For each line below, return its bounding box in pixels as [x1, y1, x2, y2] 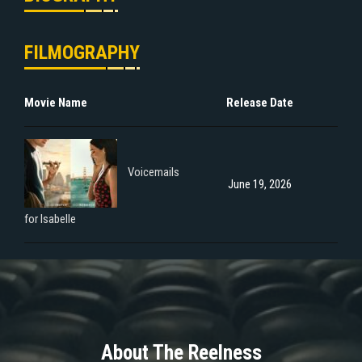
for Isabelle [24, 211, 76, 226]
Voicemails [128, 165, 179, 180]
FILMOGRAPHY [24, 40, 140, 64]
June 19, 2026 [227, 176, 292, 192]
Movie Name [24, 95, 87, 110]
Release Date [225, 95, 293, 110]
